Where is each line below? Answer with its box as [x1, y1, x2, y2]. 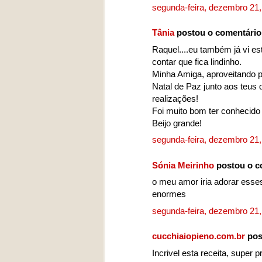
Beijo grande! [152, 118, 202, 128]
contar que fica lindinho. [152, 56, 242, 67]
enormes [152, 189, 186, 199]
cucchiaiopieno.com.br [152, 231, 245, 242]
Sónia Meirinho [152, 160, 214, 170]
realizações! [152, 93, 198, 104]
